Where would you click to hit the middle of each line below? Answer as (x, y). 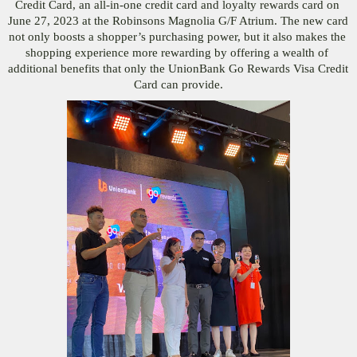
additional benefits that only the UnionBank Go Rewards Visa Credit (178, 68)
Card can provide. (178, 84)
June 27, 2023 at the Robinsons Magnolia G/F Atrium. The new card (178, 20)
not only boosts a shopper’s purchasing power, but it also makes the (177, 36)
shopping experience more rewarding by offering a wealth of (177, 52)
